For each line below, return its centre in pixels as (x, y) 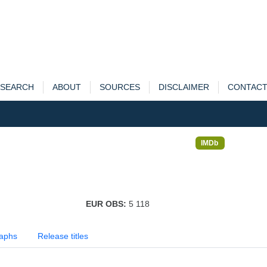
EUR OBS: (107, 204)
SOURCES (119, 87)
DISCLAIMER (184, 87)
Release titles (63, 236)
